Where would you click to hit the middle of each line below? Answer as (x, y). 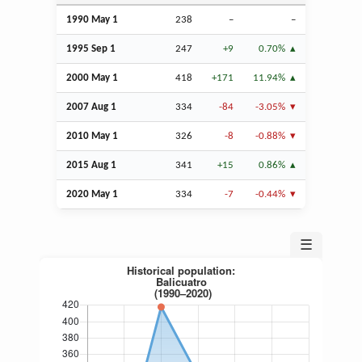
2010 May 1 (92, 137)
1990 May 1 (92, 20)
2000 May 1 (92, 78)
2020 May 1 (92, 195)
